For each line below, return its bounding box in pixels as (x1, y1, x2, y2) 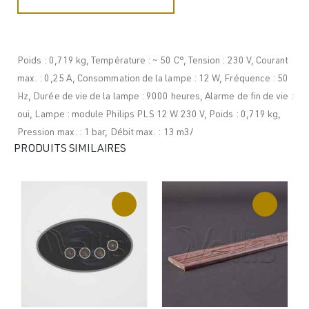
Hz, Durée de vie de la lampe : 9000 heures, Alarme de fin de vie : (17, 92, 294, 102)
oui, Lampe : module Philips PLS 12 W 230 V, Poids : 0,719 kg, (17, 110, 281, 120)
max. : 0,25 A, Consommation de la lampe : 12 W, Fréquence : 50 (17, 74, 289, 84)
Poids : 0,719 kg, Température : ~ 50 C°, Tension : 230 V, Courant (17, 56, 289, 66)
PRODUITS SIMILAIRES (14, 143, 126, 155)
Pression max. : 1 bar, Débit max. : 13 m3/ (17, 128, 194, 138)
